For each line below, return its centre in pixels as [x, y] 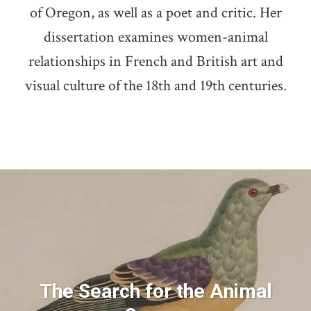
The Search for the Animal [155, 292]
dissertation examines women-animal [155, 37]
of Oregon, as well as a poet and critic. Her [155, 13]
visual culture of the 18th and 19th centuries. [155, 86]
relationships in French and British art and [155, 62]
